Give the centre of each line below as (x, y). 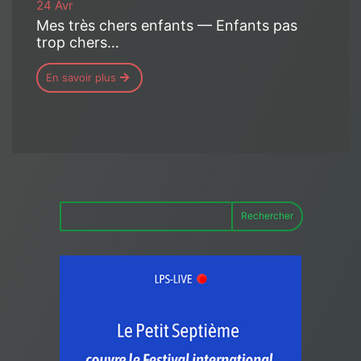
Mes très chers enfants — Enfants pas (167, 25)
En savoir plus (81, 77)
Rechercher (267, 216)
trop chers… (78, 42)
